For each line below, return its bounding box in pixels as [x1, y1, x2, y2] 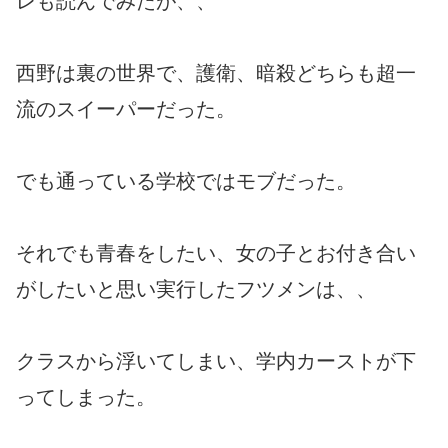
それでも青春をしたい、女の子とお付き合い [16, 241, 416, 264]
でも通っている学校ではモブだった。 [16, 169, 356, 192]
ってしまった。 [16, 385, 156, 408]
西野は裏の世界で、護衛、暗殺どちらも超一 [16, 61, 416, 84]
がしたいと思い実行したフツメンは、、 [16, 277, 376, 300]
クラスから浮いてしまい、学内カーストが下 [16, 349, 416, 372]
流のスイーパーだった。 [16, 97, 236, 120]
